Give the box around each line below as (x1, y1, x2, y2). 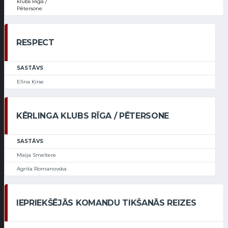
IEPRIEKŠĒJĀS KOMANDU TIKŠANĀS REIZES (16, 198, 196, 208)
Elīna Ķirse (17, 78, 44, 85)
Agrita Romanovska (17, 165, 67, 173)
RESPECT (16, 38, 54, 48)
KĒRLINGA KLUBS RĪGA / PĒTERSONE (16, 111, 169, 121)
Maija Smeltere (17, 152, 56, 159)
